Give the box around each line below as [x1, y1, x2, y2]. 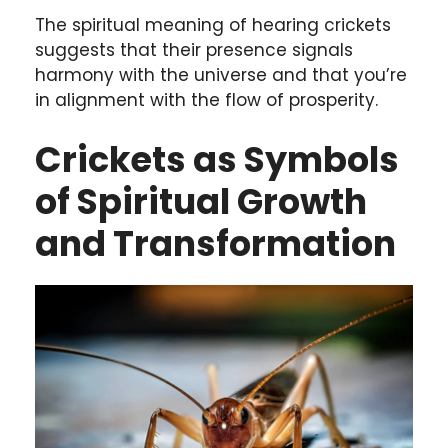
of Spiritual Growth [35, 176, 367, 226]
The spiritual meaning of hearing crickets [35, 13, 391, 38]
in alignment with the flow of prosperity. [35, 88, 378, 113]
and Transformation [35, 218, 396, 268]
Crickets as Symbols [35, 134, 399, 184]
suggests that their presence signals [35, 38, 353, 63]
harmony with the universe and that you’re [35, 63, 407, 88]
